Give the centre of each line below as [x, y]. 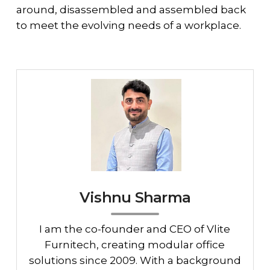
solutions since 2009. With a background [135, 261]
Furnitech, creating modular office [135, 245]
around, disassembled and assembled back [131, 10]
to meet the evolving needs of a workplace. [128, 26]
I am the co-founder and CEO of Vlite [135, 229]
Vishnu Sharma [135, 198]
